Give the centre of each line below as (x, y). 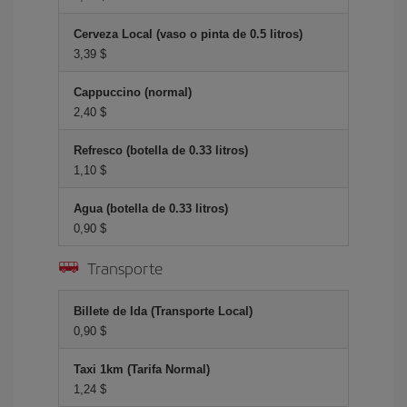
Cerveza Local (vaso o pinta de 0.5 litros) (188, 34)
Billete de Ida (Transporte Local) (163, 311)
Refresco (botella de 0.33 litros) (161, 150)
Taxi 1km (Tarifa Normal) (142, 369)
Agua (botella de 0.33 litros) (151, 208)
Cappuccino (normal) (133, 92)
